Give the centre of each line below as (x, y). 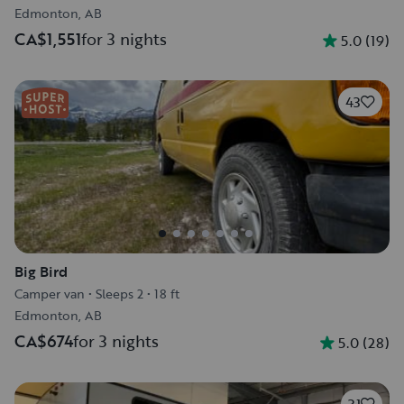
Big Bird (41, 271)
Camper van (50, 294)
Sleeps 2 (119, 294)
